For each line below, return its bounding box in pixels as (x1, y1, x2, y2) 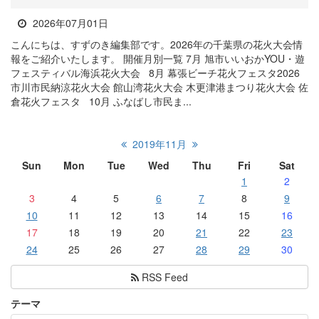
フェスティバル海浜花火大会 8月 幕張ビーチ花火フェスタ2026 (11, 65, 300, 80)
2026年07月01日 (30, 15, 108, 30)
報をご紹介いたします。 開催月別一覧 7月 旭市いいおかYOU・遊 (11, 51, 305, 66)
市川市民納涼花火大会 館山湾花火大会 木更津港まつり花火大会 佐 (11, 79, 308, 94)
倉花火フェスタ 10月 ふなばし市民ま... (11, 93, 192, 108)
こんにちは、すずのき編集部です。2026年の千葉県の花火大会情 (11, 36, 303, 51)
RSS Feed (139, 269, 188, 284)
